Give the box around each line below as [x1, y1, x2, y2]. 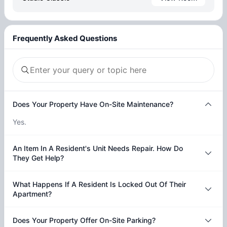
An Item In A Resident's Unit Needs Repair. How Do [13, 144, 183, 153]
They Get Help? [13, 154, 64, 163]
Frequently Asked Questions [13, 33, 117, 43]
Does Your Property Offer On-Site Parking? [13, 216, 156, 225]
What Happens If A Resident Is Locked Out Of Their [13, 180, 186, 189]
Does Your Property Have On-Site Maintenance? [13, 100, 173, 109]
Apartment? [13, 190, 52, 199]
